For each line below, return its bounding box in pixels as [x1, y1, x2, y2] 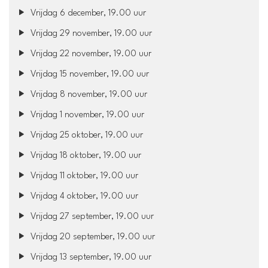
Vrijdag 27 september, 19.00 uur [28, 212, 154, 221]
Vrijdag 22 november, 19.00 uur [28, 49, 152, 59]
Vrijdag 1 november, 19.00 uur [28, 110, 145, 120]
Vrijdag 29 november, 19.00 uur [28, 29, 153, 38]
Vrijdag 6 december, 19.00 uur [28, 8, 147, 18]
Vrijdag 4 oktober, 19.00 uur [28, 191, 139, 201]
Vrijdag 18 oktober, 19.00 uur [28, 151, 142, 160]
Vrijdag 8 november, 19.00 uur [28, 90, 148, 99]
